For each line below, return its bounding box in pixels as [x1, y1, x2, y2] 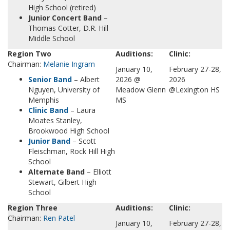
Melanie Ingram [43, 59, 95, 69]
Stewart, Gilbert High [28, 177, 97, 187]
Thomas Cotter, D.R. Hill [28, 23, 108, 33]
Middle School [28, 33, 75, 43]
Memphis [28, 95, 59, 105]
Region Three [8, 203, 57, 213]
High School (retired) [28, 3, 96, 12]
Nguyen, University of [28, 85, 100, 94]
